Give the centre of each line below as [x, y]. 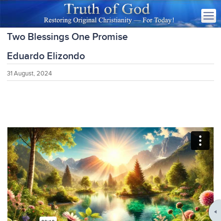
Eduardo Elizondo [46, 56]
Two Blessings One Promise [68, 37]
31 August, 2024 [30, 74]
